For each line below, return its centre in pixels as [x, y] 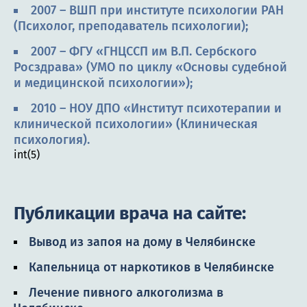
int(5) [27, 155]
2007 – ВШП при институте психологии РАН [157, 11]
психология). [52, 140]
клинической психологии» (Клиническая [136, 124]
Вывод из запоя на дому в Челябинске [142, 242]
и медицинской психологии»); [103, 83]
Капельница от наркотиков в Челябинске [151, 268]
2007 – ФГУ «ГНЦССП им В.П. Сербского [144, 52]
